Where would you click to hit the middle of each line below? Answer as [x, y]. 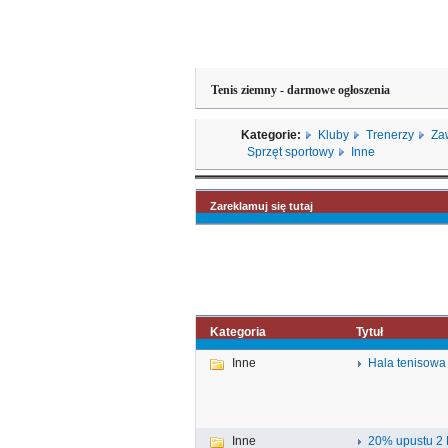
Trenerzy [389, 135]
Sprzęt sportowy [290, 152]
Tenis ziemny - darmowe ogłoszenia [300, 90]
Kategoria [237, 332]
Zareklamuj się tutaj [261, 206]
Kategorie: [272, 135]
